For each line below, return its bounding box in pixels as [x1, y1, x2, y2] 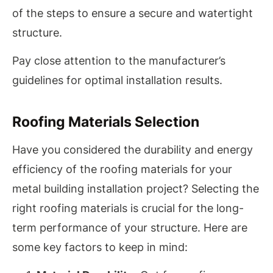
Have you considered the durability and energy [12, 143, 253, 156]
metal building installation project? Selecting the [12, 182, 259, 195]
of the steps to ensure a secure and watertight [12, 6, 253, 19]
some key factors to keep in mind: [12, 240, 188, 253]
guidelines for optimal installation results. [12, 74, 222, 87]
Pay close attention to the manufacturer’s [12, 54, 225, 68]
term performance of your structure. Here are [12, 221, 247, 234]
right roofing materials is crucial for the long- [12, 201, 244, 214]
